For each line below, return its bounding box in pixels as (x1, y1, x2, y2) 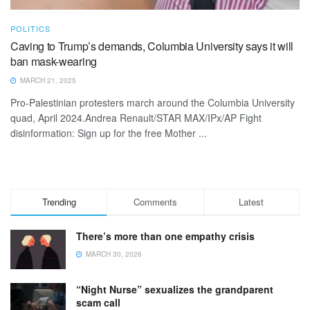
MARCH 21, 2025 (18, 75, 76, 85)
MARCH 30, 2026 (84, 248, 142, 259)
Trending (42, 194, 76, 208)
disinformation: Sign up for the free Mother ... (10, 125, 207, 140)
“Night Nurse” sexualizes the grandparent (76, 282, 273, 297)
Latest (239, 194, 264, 208)
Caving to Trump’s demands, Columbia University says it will (10, 37, 294, 54)
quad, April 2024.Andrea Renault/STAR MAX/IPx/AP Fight (10, 110, 262, 125)
